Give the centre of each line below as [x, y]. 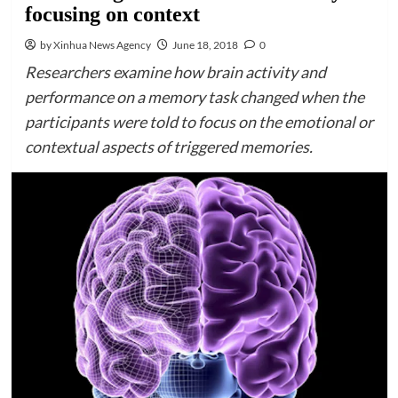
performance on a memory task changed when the [194, 97]
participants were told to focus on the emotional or [199, 122]
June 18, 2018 [205, 45]
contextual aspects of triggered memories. [168, 147]
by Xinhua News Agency [95, 45]
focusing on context [112, 14]
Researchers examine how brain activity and [175, 72]
